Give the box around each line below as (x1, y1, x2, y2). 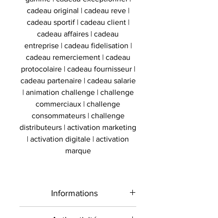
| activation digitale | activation (27, 134, 129, 143)
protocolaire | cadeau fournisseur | (20, 64, 135, 73)
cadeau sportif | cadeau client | (26, 18, 129, 26)
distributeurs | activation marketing (19, 123, 136, 131)
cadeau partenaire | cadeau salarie (20, 76, 136, 85)
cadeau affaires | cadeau (37, 29, 119, 38)
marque (65, 146, 91, 155)
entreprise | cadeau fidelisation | (24, 41, 132, 50)
